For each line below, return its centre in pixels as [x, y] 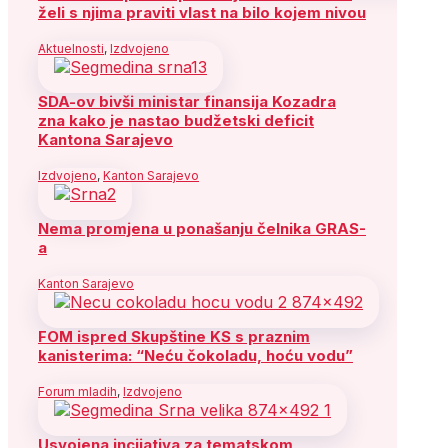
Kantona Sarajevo [105, 139]
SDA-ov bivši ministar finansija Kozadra [187, 101]
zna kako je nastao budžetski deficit [176, 120]
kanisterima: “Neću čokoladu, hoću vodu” [195, 355]
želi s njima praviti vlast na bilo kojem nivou [202, 12]
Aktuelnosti [71, 48]
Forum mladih [77, 391]
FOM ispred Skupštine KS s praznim [174, 336]
